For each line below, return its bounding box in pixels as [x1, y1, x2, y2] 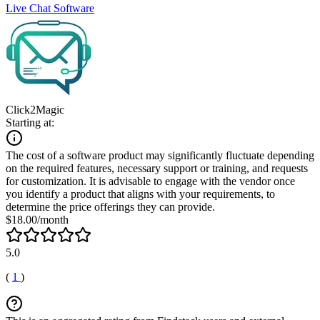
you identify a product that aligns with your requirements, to [6, 187, 275, 200]
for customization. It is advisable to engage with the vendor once [6, 174, 295, 187]
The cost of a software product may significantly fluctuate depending [6, 149, 314, 161]
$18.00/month [6, 213, 69, 226]
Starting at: [6, 116, 54, 129]
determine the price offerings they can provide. [6, 200, 215, 213]
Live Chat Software [6, 1, 94, 14]
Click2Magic [6, 103, 64, 116]
